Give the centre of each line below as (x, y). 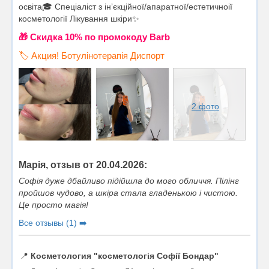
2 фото (206, 106)
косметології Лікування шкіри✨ (79, 18)
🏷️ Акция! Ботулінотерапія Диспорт (92, 55)
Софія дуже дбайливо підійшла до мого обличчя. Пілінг (129, 180)
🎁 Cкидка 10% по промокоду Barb (94, 37)
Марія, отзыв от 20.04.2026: (83, 165)
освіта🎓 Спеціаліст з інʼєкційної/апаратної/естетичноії (125, 6)
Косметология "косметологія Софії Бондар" (125, 255)
